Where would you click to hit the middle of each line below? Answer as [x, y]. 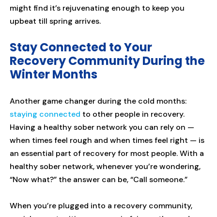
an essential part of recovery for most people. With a [107, 154]
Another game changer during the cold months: [98, 101]
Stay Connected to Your [81, 47]
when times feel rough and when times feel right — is [107, 140]
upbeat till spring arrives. [55, 21]
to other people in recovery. [132, 114]
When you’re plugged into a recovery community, [101, 206]
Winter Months [54, 75]
